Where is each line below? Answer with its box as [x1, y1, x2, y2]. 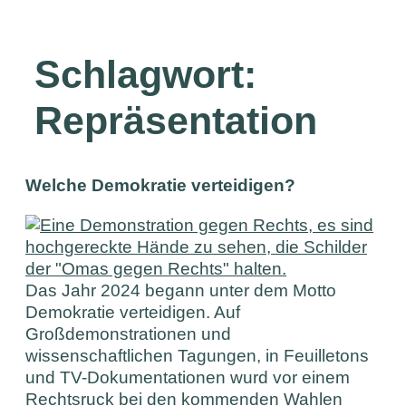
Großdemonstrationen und [25, 324, 232, 344]
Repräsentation [34, 100, 318, 143]
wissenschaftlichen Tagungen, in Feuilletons [25, 346, 370, 366]
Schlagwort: [34, 53, 257, 97]
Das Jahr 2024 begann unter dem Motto [25, 281, 337, 301]
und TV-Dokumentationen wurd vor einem [25, 368, 351, 388]
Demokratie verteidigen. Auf [25, 303, 241, 323]
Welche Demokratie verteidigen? [25, 176, 296, 196]
